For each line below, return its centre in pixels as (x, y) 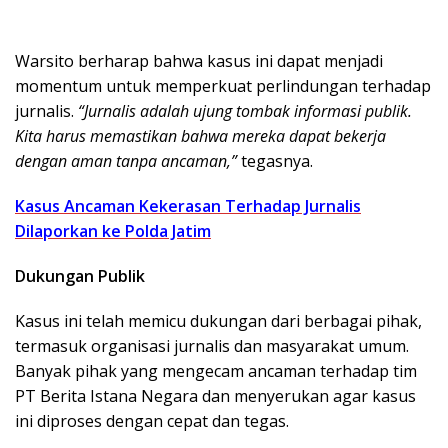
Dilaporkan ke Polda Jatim (113, 230)
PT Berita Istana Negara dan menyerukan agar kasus (215, 395)
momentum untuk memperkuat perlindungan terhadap (223, 85)
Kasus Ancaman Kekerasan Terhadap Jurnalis (188, 205)
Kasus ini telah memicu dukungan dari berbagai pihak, (218, 320)
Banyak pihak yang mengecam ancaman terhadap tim (216, 370)
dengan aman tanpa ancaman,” (126, 160)
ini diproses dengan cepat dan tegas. (152, 420)
